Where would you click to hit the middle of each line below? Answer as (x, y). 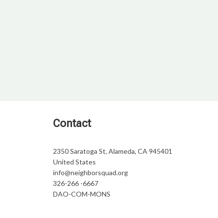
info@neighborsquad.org (91, 173)
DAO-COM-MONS (82, 194)
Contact (72, 123)
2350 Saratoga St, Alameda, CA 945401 (113, 151)
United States (74, 162)
